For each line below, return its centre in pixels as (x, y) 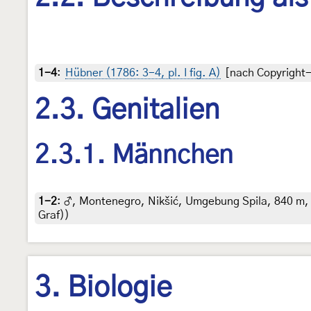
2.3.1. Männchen (134, 155)
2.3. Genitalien (127, 111)
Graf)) (54, 215)
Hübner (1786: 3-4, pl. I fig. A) (143, 73)
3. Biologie (103, 288)
